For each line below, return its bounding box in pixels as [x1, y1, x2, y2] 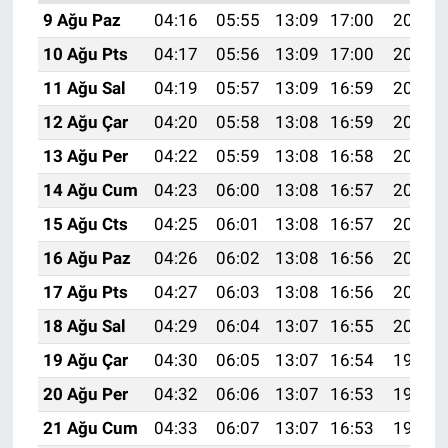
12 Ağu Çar [42, 111, 128, 132]
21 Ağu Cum [42, 417, 138, 438]
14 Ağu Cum [42, 179, 138, 200]
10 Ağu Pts [42, 43, 128, 64]
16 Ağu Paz [42, 247, 131, 268]
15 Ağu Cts [42, 213, 128, 234]
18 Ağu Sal [42, 315, 126, 336]
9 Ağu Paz [42, 9, 121, 30]
